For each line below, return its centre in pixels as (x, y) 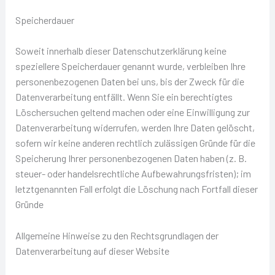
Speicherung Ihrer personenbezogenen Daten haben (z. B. (131, 158)
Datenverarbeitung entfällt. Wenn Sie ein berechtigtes (124, 97)
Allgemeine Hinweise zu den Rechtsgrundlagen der (117, 236)
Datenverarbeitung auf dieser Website (92, 251)
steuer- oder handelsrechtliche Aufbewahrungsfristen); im (133, 174)
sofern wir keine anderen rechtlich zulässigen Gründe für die (135, 143)
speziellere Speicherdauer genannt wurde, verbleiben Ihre (130, 66)
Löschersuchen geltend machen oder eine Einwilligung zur (132, 112)
